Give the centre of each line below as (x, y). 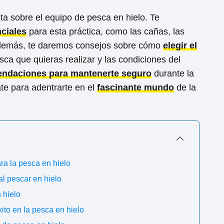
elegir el (180, 45)
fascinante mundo (135, 87)
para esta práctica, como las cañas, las (105, 31)
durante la (173, 73)
